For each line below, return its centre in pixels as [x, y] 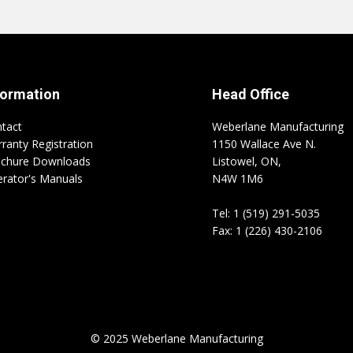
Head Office [251, 94]
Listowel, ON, [248, 161]
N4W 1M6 [238, 178]
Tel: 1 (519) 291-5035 [266, 213]
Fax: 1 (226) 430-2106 [267, 230]
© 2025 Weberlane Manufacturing [176, 338]
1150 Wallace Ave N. [264, 144]
